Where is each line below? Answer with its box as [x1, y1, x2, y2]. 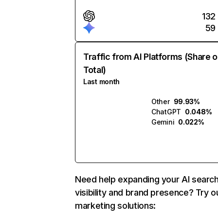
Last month [83, 77, 120, 86]
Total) [83, 65, 106, 75]
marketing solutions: [75, 200, 156, 211]
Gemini [151, 118, 175, 126]
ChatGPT [151, 108, 182, 116]
